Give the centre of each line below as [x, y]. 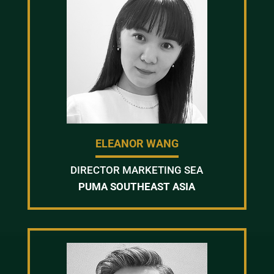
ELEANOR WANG [137, 143]
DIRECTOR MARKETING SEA [137, 170]
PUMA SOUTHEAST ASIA [137, 186]
